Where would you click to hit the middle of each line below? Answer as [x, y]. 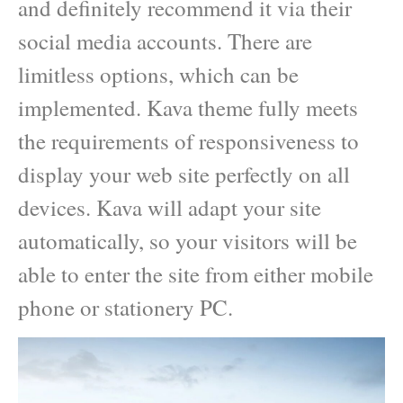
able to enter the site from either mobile [196, 274]
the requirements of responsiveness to [188, 141]
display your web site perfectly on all [184, 175]
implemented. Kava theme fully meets [188, 108]
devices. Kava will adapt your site [170, 208]
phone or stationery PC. [125, 308]
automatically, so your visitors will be [188, 241]
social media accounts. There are [165, 41]
